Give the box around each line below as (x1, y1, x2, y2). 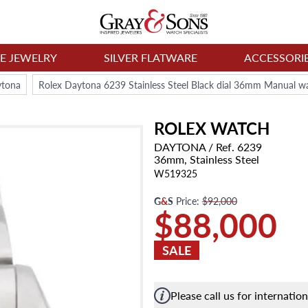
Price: (176, 194, 199, 208)
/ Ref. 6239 (206, 139, 262, 155)
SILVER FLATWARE (104, 49, 198, 65)
